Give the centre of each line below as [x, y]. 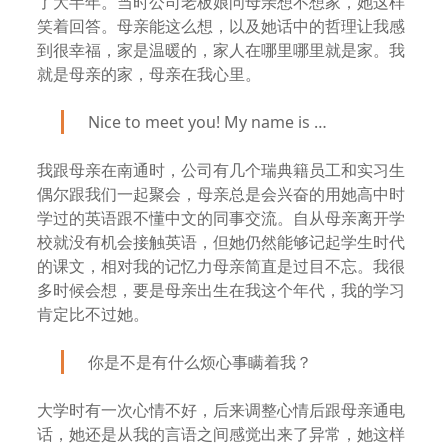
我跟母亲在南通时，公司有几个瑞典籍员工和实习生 [221, 170]
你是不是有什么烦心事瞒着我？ [200, 362]
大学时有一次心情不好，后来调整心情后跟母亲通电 [221, 410]
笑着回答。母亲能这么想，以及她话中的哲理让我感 [221, 26]
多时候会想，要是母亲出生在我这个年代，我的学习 [221, 290]
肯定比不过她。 [93, 314]
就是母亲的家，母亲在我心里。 [149, 74]
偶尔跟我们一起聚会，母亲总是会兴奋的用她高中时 [221, 194]
